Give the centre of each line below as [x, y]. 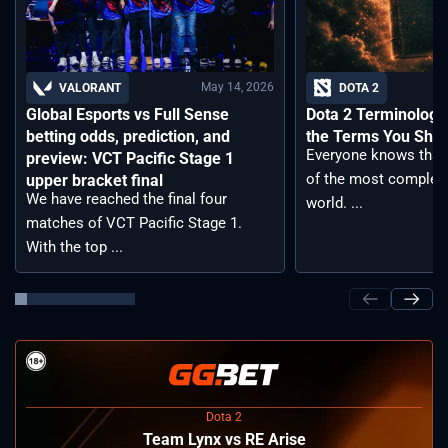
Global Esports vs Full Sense [127, 114]
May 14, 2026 [237, 87]
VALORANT [90, 87]
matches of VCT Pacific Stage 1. [134, 222]
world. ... [334, 202]
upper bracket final [94, 180]
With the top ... [74, 246]
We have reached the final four [126, 198]
